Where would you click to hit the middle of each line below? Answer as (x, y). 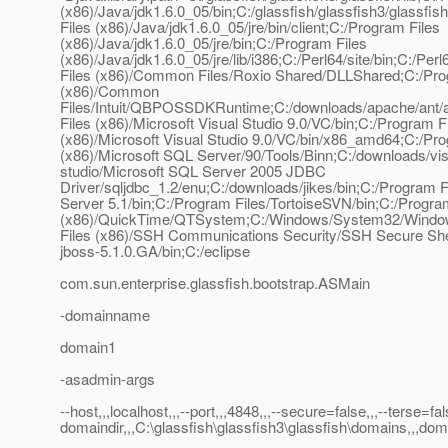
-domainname (105, 315)
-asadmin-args (107, 379)
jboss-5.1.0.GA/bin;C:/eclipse (155, 251)
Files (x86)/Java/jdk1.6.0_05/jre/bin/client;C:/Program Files (250, 27)
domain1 (88, 347)
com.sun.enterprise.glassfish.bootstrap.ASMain (215, 283)
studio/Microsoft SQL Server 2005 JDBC (193, 171)
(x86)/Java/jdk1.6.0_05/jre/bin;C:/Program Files (213, 43)
